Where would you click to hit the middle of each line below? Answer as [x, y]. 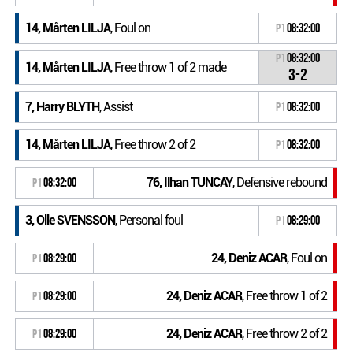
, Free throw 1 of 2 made [169, 67]
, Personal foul [149, 220]
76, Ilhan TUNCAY [190, 182]
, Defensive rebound [280, 182]
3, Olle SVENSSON [71, 220]
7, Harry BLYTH [63, 106]
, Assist [116, 106]
